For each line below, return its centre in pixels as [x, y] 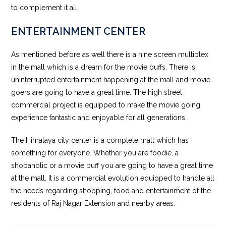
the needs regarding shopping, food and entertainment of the [111, 190]
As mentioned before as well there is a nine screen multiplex [110, 54]
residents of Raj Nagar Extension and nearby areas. [93, 203]
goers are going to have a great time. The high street [97, 92]
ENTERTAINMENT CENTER [78, 31]
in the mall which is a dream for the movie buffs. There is [103, 67]
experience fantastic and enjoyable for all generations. [99, 117]
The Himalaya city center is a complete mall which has [100, 140]
